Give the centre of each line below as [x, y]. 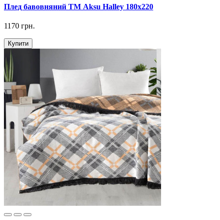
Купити [18, 44]
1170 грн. [19, 26]
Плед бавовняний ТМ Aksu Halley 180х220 [79, 6]
